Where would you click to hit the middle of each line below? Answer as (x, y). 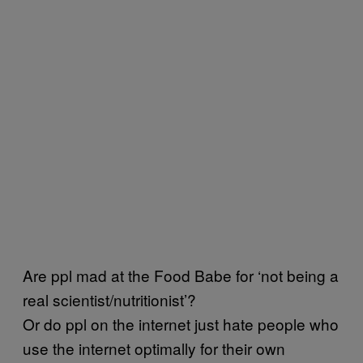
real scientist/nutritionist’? (109, 299)
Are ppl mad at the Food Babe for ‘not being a (181, 275)
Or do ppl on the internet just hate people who (181, 323)
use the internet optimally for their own (154, 348)
